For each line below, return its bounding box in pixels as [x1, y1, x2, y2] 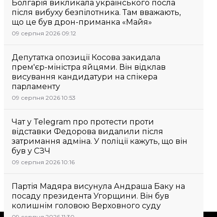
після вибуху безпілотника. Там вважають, [12, 8, 181, 17]
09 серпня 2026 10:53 [12, 94, 76, 101]
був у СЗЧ [12, 146, 50, 155]
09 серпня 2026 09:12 [12, 30, 76, 37]
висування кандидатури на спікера [12, 72, 157, 81]
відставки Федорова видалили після [12, 127, 163, 136]
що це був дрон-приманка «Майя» [12, 17, 152, 27]
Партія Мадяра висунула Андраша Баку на [12, 182, 185, 191]
